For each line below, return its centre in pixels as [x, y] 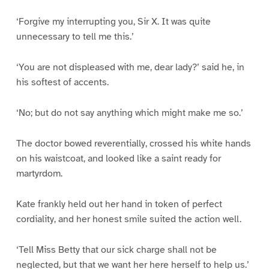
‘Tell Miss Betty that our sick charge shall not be [116, 249]
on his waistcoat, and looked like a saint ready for [118, 159]
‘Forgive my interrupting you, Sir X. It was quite [113, 22]
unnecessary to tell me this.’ [75, 37]
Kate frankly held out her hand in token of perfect [119, 204]
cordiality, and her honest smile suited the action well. [128, 219]
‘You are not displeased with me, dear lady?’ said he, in [130, 68]
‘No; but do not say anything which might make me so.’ [129, 113]
